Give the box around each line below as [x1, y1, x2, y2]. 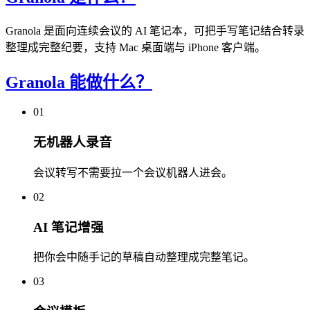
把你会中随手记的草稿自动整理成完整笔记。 [33, 251, 255, 264]
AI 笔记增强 [33, 219, 104, 235]
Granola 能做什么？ [6, 73, 152, 91]
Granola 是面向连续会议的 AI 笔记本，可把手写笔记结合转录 [6, 24, 304, 37]
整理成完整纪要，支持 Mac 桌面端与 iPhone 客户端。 [6, 41, 266, 53]
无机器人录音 [33, 135, 112, 150]
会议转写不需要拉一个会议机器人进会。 [33, 166, 232, 179]
